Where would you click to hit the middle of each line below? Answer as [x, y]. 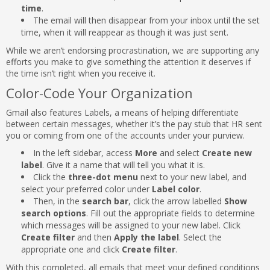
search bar [105, 201]
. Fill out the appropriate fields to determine [171, 213]
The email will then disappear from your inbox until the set [146, 20]
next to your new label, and [193, 177]
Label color [176, 189]
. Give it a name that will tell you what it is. [124, 165]
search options [54, 213]
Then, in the [58, 201]
